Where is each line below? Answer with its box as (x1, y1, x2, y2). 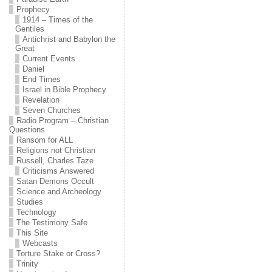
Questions (8, 125, 45, 134)
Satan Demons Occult (16, 177, 94, 186)
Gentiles (15, 24, 44, 33)
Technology (16, 208, 56, 217)
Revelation (22, 95, 59, 104)
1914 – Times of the (22, 15, 93, 24)
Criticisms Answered (22, 166, 94, 175)
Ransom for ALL (16, 135, 73, 144)
